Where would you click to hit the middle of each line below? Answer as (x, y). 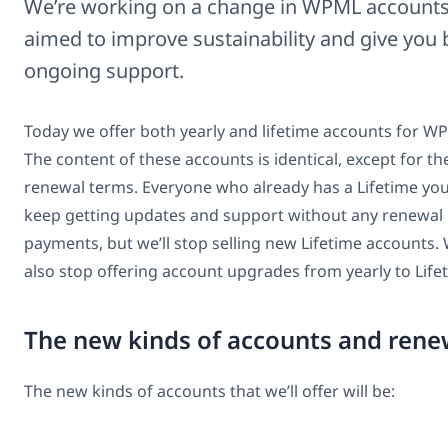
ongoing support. (104, 70)
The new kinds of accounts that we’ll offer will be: (209, 390)
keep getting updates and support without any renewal (233, 214)
